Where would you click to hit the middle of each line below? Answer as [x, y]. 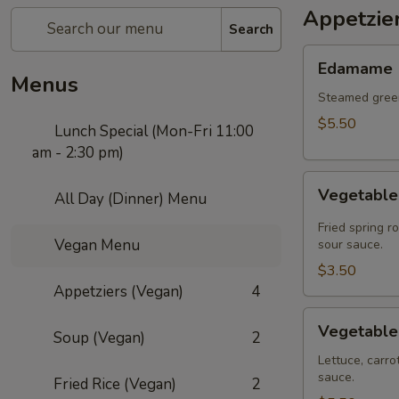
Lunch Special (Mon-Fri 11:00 [153, 131]
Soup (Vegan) [99, 338]
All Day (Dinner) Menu [129, 199]
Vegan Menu [96, 245]
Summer [329, 339]
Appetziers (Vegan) [118, 292]
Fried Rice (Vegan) [115, 384]
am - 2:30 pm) [78, 153]
